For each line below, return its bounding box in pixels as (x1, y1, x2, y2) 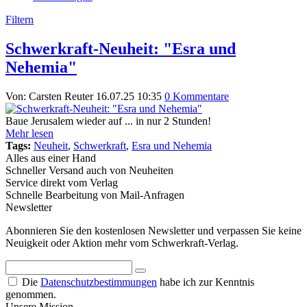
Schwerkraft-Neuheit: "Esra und (5, 39, 236, 58)
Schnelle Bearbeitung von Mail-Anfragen (5, 188, 184, 201)
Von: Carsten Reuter (5, 90, 93, 102)
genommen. (5, 288, 56, 300)
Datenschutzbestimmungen (40, 275, 157, 288)
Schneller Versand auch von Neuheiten (5, 164, 173, 176)
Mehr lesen (5, 127, 53, 139)
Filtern (5, 14, 34, 25)
